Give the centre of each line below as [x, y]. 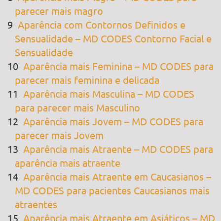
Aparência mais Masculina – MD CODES [109, 93]
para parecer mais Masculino [77, 107]
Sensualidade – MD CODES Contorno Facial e [113, 38]
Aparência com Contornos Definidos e [102, 24]
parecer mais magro [59, 10]
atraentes [36, 204]
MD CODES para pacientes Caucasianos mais [112, 190]
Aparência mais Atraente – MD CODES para [118, 148]
